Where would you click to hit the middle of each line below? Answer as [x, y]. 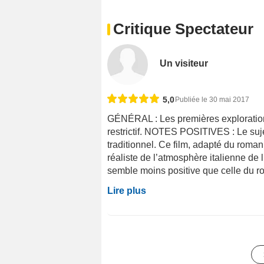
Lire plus [127, 191]
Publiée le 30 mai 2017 [212, 100]
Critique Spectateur [183, 29]
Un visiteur [184, 64]
